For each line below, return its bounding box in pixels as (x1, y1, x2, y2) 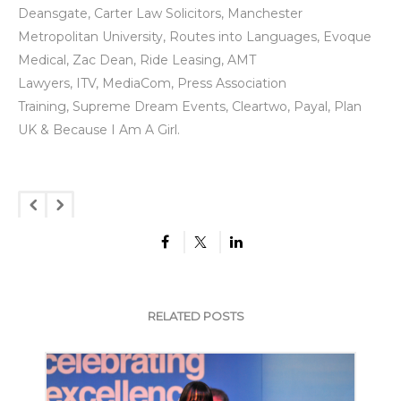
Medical (18, 51, 66, 68)
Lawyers (18, 74, 70, 91)
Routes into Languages (169, 28, 317, 45)
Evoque (323, 28, 371, 45)
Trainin (18, 98, 57, 115)
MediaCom (102, 74, 171, 91)
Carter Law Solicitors (94, 4, 221, 21)
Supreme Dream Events (73, 98, 226, 115)
